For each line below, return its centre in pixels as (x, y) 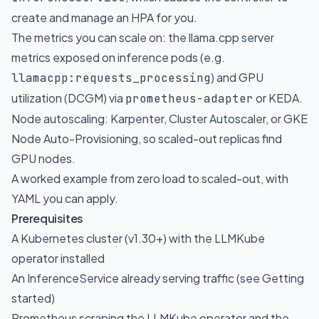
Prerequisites (47, 218)
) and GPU (237, 77)
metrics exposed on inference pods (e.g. (118, 57)
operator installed (58, 258)
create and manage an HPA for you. (104, 17)
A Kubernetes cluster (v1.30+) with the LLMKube (138, 238)
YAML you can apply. (65, 198)
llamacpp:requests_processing (111, 78)
